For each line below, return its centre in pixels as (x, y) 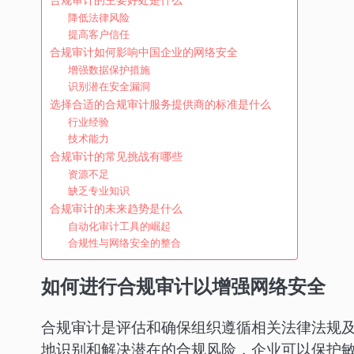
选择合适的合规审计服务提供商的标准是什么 (160, 104)
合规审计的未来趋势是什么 (116, 208)
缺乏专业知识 (98, 190)
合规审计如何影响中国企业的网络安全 (144, 51)
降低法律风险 (98, 17)
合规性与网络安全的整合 (124, 243)
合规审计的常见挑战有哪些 (116, 156)
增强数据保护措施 (109, 70)
